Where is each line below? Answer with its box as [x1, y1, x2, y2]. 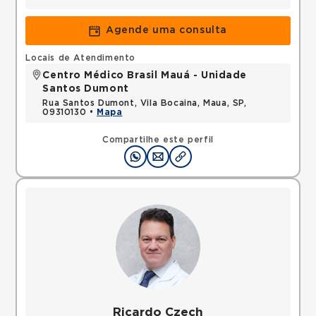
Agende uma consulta [106, 25, 227, 35]
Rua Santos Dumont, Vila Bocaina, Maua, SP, [42, 99, 247, 107]
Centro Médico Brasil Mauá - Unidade [42, 71, 248, 80]
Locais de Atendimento [25, 54, 136, 62]
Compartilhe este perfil [102, 135, 214, 144]
